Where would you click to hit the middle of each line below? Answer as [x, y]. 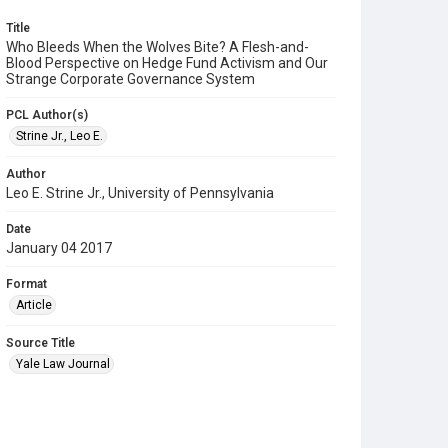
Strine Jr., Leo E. [59, 136]
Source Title [40, 343]
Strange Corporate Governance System [130, 79]
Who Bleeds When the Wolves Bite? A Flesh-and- [157, 47]
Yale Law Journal [63, 364]
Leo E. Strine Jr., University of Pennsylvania [140, 193]
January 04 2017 [59, 248]
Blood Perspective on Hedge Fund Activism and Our [167, 63]
